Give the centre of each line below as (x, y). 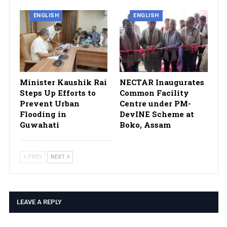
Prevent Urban (49, 103)
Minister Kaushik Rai (63, 82)
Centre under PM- (155, 103)
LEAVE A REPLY (39, 202)
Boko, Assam (145, 124)
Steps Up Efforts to (58, 92)
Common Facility (154, 92)
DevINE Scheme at (157, 114)
